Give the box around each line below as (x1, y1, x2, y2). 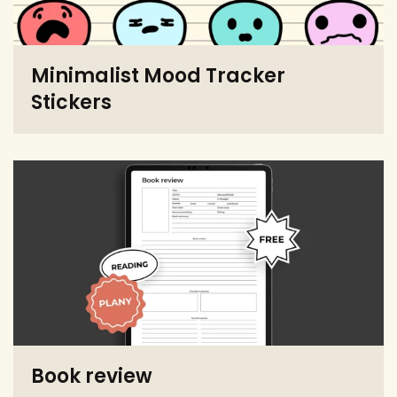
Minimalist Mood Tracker (31, 62, 285, 90)
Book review (31, 362, 152, 391)
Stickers (31, 89, 112, 117)
